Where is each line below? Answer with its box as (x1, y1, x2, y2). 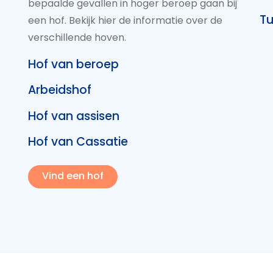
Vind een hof (41, 169, 104, 183)
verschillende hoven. (28, 30, 126, 44)
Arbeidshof (28, 82, 91, 99)
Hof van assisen (28, 107, 119, 124)
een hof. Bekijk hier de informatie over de (28, 13, 222, 27)
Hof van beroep (28, 55, 119, 73)
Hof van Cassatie (28, 133, 128, 151)
